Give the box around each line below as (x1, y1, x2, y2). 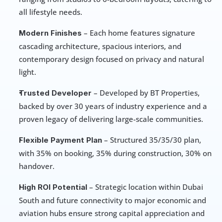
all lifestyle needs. (19, 7, 82, 17)
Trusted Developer (19, 88, 92, 98)
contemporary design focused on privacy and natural (19, 54, 204, 64)
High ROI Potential (19, 182, 87, 192)
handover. (19, 161, 55, 171)
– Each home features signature (82, 28, 195, 38)
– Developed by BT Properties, (92, 88, 200, 98)
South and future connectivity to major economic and (19, 195, 206, 206)
